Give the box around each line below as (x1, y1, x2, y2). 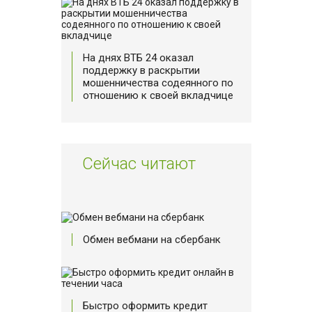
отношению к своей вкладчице (82, 88, 233, 102)
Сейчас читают (81, 153, 196, 173)
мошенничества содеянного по (82, 76, 233, 89)
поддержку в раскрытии (82, 63, 200, 77)
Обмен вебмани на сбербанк (82, 233, 221, 246)
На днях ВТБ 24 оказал (82, 51, 194, 64)
